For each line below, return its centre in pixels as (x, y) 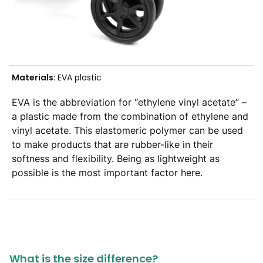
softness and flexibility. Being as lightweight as (116, 159)
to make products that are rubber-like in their (112, 145)
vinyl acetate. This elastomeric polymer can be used (127, 131)
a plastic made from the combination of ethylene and (130, 117)
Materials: (35, 78)
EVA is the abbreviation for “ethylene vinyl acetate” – (129, 102)
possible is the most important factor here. (107, 173)
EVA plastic (80, 78)
